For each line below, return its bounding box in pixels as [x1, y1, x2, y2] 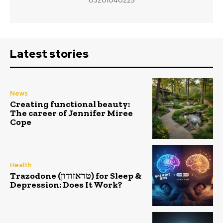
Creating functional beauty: [10, 99, 130, 110]
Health [10, 160, 32, 169]
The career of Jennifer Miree [10, 108, 133, 119]
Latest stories [10, 46, 89, 61]
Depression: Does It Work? [10, 179, 122, 190]
